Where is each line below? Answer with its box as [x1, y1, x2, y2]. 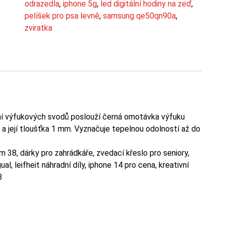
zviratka [24, 23, 52, 33]
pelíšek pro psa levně [24, 11, 99, 21]
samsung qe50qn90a [102, 11, 176, 21]
